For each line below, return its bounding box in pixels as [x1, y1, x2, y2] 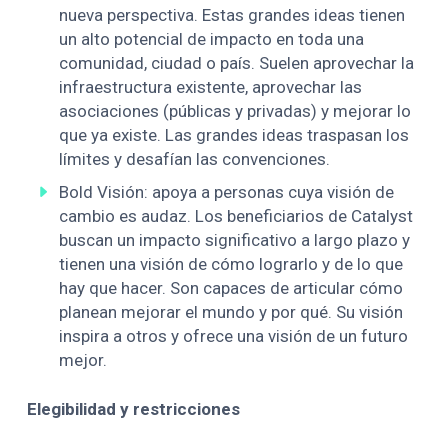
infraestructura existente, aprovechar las [59, 77, 363, 98]
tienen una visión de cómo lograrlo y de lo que [59, 253, 404, 274]
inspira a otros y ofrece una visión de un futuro [59, 325, 409, 346]
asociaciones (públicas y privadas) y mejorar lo [59, 101, 412, 122]
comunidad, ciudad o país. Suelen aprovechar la [59, 53, 415, 74]
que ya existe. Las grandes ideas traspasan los [59, 125, 410, 146]
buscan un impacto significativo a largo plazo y [59, 229, 411, 250]
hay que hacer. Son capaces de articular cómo [59, 277, 404, 298]
